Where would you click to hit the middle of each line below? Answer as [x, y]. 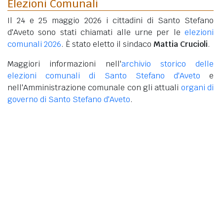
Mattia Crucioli [181, 44]
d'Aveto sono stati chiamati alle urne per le [96, 33]
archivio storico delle [167, 64]
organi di [197, 88]
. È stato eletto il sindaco [107, 44]
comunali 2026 [34, 44]
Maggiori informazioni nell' [64, 64]
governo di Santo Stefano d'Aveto [69, 100]
